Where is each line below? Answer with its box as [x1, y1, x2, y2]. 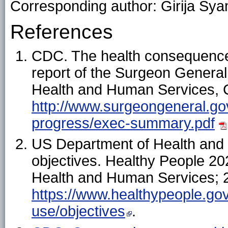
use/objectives [32, 203, 125, 220]
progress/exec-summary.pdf [32, 115, 215, 131]
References [10, 21, 113, 43]
